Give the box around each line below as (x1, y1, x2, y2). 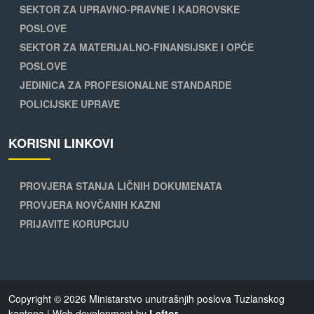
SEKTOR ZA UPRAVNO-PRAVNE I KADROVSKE (20, 2, 240, 17)
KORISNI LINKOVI (8, 134, 114, 153)
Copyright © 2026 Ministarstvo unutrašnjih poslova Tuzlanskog (8, 292, 285, 306)
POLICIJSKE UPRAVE (20, 97, 120, 111)
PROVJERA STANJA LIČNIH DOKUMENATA (20, 179, 222, 193)
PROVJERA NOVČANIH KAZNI (20, 198, 161, 212)
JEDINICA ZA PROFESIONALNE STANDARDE (20, 78, 231, 93)
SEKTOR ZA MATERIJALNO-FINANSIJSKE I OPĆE (20, 40, 254, 55)
